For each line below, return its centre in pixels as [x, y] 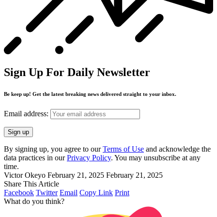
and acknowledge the [177, 149]
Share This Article [31, 184]
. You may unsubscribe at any [156, 157]
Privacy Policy [89, 157]
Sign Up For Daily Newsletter [77, 72]
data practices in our [35, 157]
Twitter [47, 192]
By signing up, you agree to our [53, 149]
